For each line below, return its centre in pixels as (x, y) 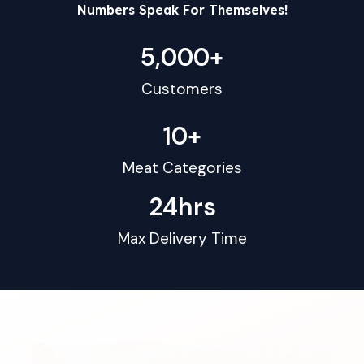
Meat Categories (182, 167)
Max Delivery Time (182, 238)
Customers (182, 89)
